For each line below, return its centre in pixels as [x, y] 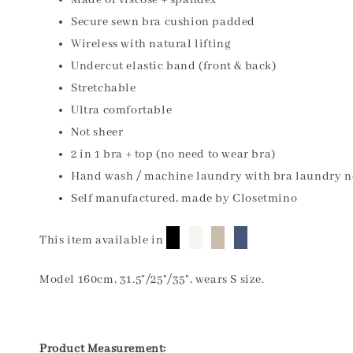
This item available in [102, 240]
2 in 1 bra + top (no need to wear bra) [173, 154]
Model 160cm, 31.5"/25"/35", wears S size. [152, 280]
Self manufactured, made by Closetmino [184, 199]
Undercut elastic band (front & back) [174, 66]
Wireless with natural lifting [151, 44]
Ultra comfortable [122, 110]
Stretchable [104, 88]
